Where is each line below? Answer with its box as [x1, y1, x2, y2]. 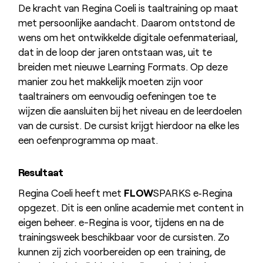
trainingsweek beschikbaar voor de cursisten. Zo [18, 231, 230, 243]
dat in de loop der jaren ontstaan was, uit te [18, 46, 212, 58]
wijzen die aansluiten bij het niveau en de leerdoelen [18, 104, 242, 117]
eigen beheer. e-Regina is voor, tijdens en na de [18, 216, 224, 228]
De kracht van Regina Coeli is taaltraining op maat [18, 2, 238, 14]
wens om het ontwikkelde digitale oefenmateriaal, [18, 31, 238, 43]
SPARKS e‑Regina [153, 187, 232, 199]
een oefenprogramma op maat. [18, 134, 158, 146]
